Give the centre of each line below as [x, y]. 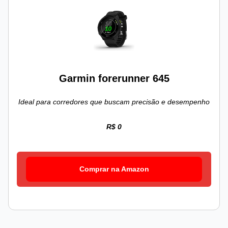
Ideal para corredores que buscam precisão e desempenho [114, 102]
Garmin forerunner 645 [114, 79]
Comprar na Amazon [114, 169]
